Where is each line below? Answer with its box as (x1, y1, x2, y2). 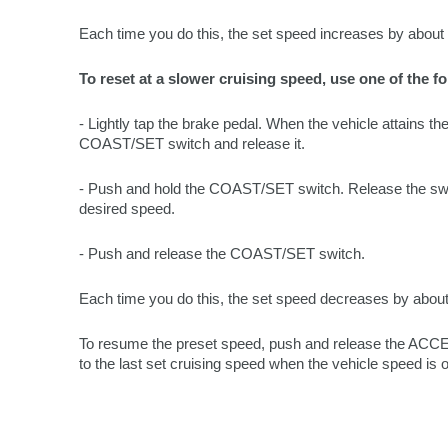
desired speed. (79, 200, 175, 217)
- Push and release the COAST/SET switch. (79, 245, 365, 262)
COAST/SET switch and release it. (79, 135, 305, 152)
